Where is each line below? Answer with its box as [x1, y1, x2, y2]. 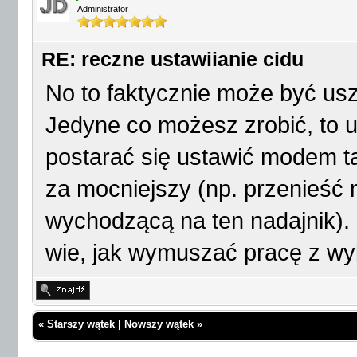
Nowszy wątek [124, 318, 194, 330]
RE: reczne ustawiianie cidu [41, 49, 304, 70]
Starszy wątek [47, 318, 115, 330]
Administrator [77, 4, 128, 14]
